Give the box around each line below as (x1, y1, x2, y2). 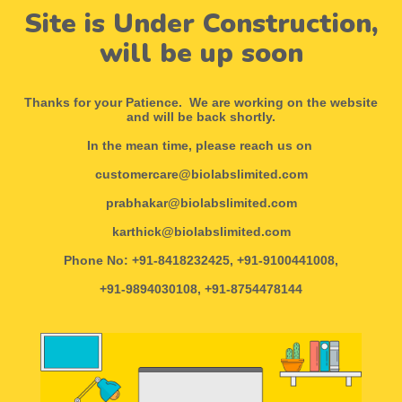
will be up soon (99, 35, 303, 72)
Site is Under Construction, (24, 5, 378, 42)
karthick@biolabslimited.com (111, 224, 291, 239)
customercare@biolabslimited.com (94, 167, 308, 181)
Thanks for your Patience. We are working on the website (24, 95, 378, 109)
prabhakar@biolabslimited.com (105, 196, 297, 210)
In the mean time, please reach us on (86, 138, 316, 153)
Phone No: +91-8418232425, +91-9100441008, (64, 253, 338, 267)
